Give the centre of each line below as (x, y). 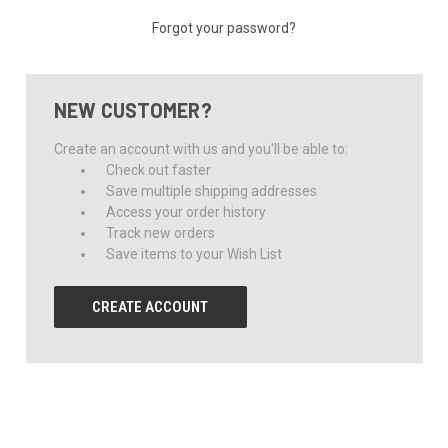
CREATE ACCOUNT (150, 306)
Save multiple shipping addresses (212, 190)
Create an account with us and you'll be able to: (200, 148)
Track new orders (161, 232)
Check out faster (159, 169)
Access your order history (186, 211)
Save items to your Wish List (194, 253)
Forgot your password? (224, 27)
